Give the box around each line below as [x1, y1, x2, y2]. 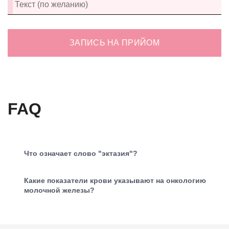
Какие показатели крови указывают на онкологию [24, 176, 206, 185]
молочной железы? [24, 186, 95, 194]
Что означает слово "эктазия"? [24, 149, 138, 157]
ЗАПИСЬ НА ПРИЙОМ [69, 38, 160, 47]
